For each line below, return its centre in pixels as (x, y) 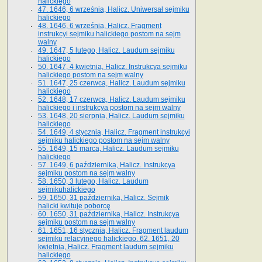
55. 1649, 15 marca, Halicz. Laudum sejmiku (108, 148)
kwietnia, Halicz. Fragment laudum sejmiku (106, 247)
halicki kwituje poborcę (74, 206)
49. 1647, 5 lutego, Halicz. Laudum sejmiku (106, 50)
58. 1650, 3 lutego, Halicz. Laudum (93, 181)
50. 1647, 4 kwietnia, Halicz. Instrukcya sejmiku (112, 66)
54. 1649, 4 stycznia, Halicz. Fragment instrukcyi (114, 132)
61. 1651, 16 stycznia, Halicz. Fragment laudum (113, 230)
